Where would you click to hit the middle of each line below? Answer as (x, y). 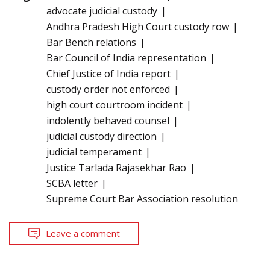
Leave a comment (83, 233)
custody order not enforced (108, 89)
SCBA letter (72, 183)
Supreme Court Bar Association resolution (142, 199)
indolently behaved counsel (108, 120)
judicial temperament (94, 152)
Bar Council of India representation (126, 58)
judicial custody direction (102, 136)
